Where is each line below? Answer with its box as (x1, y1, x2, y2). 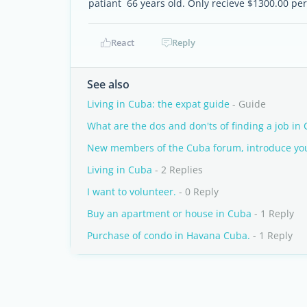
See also (87, 77, 130, 92)
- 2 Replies (152, 163, 203, 176)
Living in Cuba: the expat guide (87, 97, 230, 110)
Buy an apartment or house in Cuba (87, 207, 251, 220)
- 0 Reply (176, 185, 219, 198)
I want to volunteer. (87, 185, 176, 198)
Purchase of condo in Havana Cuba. (87, 229, 250, 242)
